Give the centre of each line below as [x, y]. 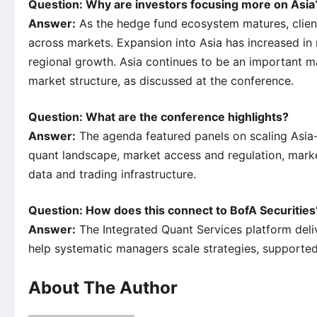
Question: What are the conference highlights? [158, 117]
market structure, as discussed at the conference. [161, 81]
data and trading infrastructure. [112, 174]
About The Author [103, 288]
